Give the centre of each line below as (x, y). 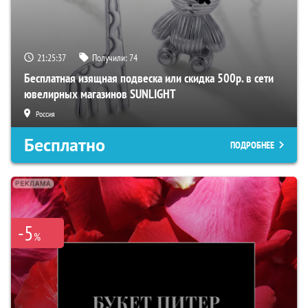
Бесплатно (65, 145)
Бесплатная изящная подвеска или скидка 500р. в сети (149, 78)
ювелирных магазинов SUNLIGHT (100, 93)
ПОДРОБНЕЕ (252, 145)
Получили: (111, 57)
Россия (45, 113)
